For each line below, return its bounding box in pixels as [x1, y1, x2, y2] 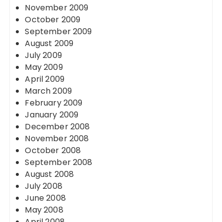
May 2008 [25, 204, 63, 216]
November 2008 [25, 133, 89, 144]
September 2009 [25, 26, 92, 37]
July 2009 [25, 50, 62, 61]
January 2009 [25, 109, 79, 120]
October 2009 [25, 14, 81, 25]
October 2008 [25, 145, 81, 156]
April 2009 [25, 73, 64, 85]
